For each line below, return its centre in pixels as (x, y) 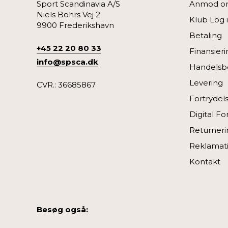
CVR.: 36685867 (66, 84)
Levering (206, 82)
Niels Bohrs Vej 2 (68, 14)
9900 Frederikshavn (75, 25)
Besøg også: (62, 209)
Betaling (206, 35)
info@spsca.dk (67, 62)
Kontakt (205, 161)
